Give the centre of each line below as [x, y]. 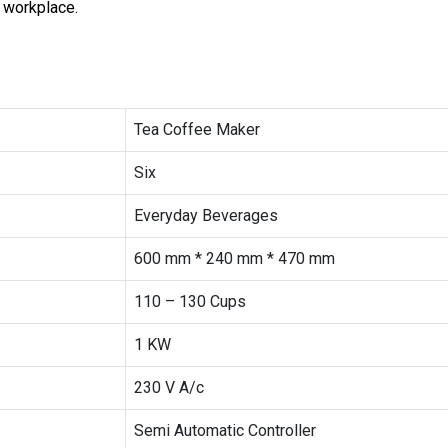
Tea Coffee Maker [197, 129]
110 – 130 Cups [190, 301]
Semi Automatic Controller [225, 430]
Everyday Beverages [206, 215]
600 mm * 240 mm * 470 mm [234, 258]
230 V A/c [169, 387]
